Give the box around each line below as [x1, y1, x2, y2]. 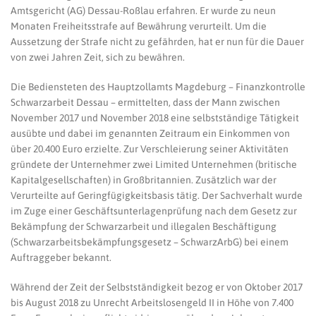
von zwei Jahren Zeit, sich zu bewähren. [11, 51, 185, 63]
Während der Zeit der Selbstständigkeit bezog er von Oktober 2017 [11, 281, 303, 293]
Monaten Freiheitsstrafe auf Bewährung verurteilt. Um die [11, 20, 267, 32]
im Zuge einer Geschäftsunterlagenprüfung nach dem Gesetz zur [11, 205, 297, 217]
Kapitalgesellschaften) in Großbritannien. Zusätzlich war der [11, 174, 276, 186]
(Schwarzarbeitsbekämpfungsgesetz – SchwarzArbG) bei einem [11, 236, 288, 248]
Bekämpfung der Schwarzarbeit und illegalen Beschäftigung [11, 221, 276, 232]
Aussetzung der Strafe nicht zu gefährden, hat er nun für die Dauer [11, 36, 304, 47]
